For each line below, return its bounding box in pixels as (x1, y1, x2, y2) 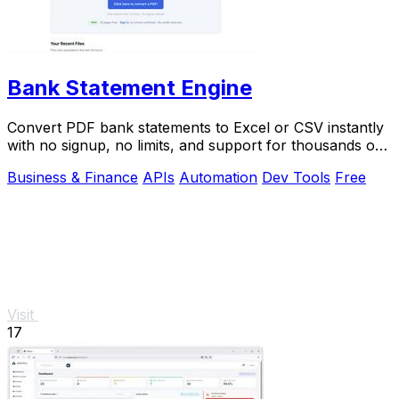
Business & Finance (7, 167, 138, 186)
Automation (179, 167, 257, 186)
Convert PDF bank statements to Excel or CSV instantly (7, 118, 384, 136)
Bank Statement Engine (7, 74, 252, 101)
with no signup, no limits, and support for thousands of (7, 135, 380, 154)
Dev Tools (262, 167, 330, 186)
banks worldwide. (7, 153, 125, 172)
